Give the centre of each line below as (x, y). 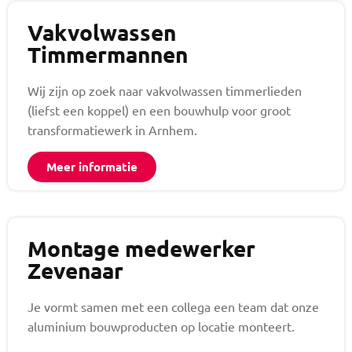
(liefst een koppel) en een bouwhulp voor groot (159, 110)
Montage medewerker (141, 248)
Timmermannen (108, 54)
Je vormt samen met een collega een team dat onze (173, 307)
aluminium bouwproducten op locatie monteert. (161, 326)
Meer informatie (92, 167)
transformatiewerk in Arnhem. (112, 130)
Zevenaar (75, 270)
